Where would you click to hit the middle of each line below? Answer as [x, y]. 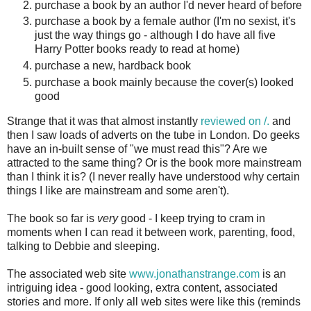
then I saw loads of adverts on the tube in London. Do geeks [153, 135]
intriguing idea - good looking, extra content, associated [142, 288]
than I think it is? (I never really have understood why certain [153, 177]
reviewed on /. [235, 121]
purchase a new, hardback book [113, 66]
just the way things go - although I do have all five [155, 35]
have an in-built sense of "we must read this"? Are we [137, 149]
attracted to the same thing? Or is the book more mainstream [154, 163]
